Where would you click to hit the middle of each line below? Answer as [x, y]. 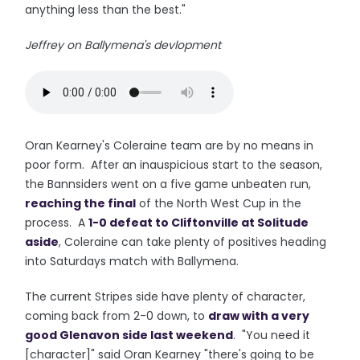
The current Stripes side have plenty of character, [166, 297]
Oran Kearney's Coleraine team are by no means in [170, 145]
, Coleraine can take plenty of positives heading [193, 242]
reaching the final [81, 203]
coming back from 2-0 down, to [117, 316]
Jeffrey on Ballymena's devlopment [123, 45]
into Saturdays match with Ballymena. [132, 261]
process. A [57, 223]
